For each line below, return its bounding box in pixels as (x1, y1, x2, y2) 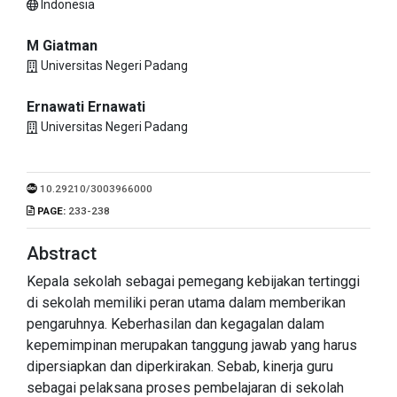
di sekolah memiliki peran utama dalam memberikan (27, 293, 346, 311)
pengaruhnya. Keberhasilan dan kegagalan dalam (27, 315, 324, 332)
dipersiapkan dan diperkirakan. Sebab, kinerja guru (27, 357, 333, 375)
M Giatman (27, 36, 97, 54)
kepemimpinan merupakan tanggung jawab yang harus (27, 336, 357, 354)
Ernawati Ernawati (27, 97, 145, 115)
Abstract (27, 242, 97, 264)
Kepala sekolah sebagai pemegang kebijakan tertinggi (27, 272, 360, 290)
